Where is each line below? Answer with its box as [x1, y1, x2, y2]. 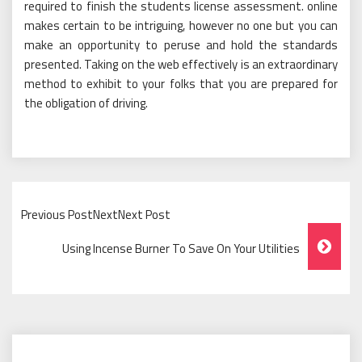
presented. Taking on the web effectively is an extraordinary [24, 54, 338, 74]
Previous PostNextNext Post [21, 204, 170, 224]
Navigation [20, 257, 136, 295]
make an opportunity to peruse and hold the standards [24, 35, 338, 54]
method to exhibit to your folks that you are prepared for [24, 74, 338, 93]
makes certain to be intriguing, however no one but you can [24, 15, 338, 35]
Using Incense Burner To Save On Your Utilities [62, 238, 300, 258]
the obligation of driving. [24, 93, 148, 112]
